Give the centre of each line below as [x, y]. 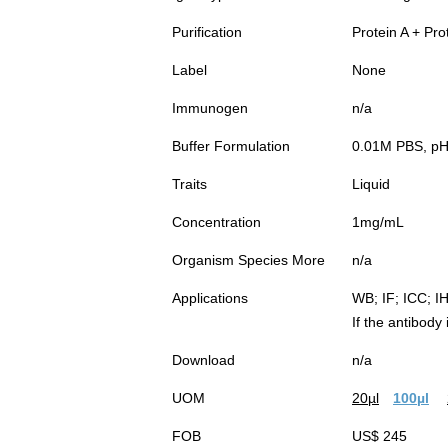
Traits [189, 184]
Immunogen [210, 108]
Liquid [371, 184]
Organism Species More [248, 260]
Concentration [216, 222]
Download [203, 360]
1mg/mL [378, 222]
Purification [207, 32]
